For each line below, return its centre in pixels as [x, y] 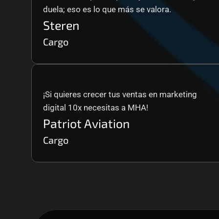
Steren [61, 25]
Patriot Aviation [87, 123]
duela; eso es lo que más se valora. [107, 9]
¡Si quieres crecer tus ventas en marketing [120, 94]
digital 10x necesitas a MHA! [96, 108]
